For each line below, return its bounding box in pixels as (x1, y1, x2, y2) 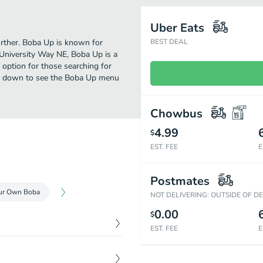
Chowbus (150, 106, 203, 122)
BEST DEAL (150, 37, 188, 46)
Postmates (150, 173, 210, 189)
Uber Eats (150, 20, 204, 36)
